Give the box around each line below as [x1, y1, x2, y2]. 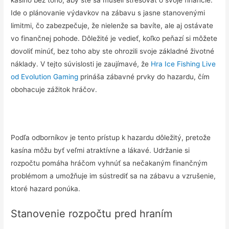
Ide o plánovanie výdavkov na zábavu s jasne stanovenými [11, 8, 205, 17]
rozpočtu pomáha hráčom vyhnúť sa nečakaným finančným [11, 158, 208, 167]
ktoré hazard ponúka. [11, 184, 81, 193]
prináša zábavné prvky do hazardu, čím [78, 72, 210, 81]
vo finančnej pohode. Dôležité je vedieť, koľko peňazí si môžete [11, 34, 218, 42]
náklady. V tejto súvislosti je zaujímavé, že [11, 59, 151, 68]
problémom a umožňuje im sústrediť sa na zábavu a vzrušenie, [11, 171, 216, 180]
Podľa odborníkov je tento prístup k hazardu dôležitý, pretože [11, 133, 211, 142]
